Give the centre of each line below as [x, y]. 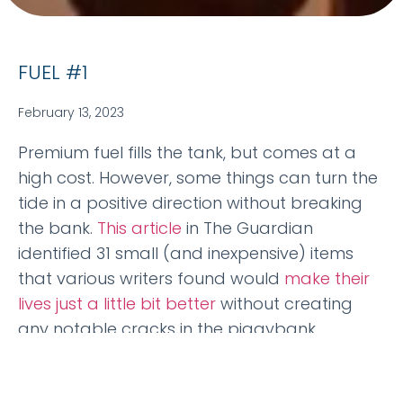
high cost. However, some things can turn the [198, 178]
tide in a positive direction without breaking [190, 203]
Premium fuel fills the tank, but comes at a [187, 153]
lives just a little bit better [117, 304]
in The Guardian [247, 228]
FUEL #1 [53, 73]
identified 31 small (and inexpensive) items [186, 254]
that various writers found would [151, 279]
